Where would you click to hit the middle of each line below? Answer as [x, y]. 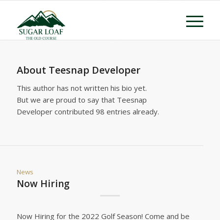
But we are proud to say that [67, 99]
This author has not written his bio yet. [82, 88]
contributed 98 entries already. [106, 111]
